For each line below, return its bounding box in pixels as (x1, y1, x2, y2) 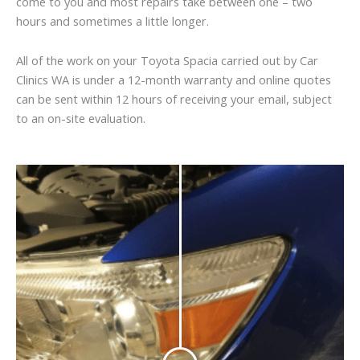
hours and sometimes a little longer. (16, 12, 209, 29)
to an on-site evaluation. (16, 110, 145, 127)
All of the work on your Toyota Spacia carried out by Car (16, 52, 318, 69)
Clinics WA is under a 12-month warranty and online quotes (16, 72, 331, 88)
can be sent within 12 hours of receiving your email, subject (16, 91, 332, 108)
